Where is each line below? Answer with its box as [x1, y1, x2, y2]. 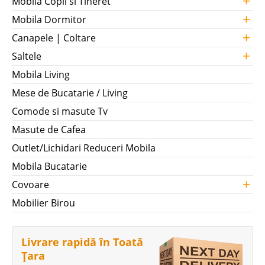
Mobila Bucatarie [12, 160, 87, 173]
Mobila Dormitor [12, 13, 86, 26]
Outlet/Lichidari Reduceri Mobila [12, 141, 156, 154]
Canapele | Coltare [12, 31, 96, 44]
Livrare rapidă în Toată [21, 235, 143, 249]
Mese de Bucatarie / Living [12, 86, 128, 99]
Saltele [12, 50, 41, 63]
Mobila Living [12, 68, 70, 81]
